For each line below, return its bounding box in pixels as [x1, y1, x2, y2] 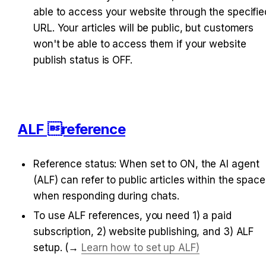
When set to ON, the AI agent [119, 158, 259, 170]
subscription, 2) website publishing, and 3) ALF [33, 226, 254, 238]
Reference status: [33, 158, 120, 170]
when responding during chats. [33, 190, 180, 202]
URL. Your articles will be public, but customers [33, 22, 254, 34]
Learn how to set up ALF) [81, 242, 199, 254]
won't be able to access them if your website [33, 38, 246, 50]
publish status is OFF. [33, 54, 132, 66]
